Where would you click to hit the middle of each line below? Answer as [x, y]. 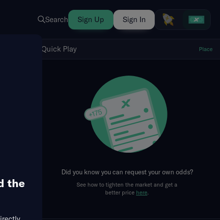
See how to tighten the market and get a [127, 184]
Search [57, 19]
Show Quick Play [138, 28]
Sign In [134, 19]
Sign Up [91, 19]
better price [121, 192]
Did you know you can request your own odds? [127, 172]
